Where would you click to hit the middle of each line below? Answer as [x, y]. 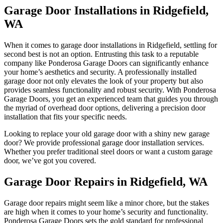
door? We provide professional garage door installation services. [104, 142]
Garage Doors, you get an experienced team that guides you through [111, 99]
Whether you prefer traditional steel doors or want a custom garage [108, 151]
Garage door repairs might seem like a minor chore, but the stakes [107, 203]
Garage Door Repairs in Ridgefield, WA [106, 181]
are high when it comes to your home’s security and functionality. [106, 212]
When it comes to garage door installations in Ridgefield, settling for [111, 45]
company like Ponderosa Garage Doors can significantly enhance [106, 63]
